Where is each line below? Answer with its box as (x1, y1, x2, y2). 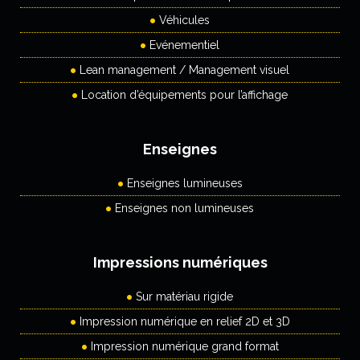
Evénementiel (149, 38, 219, 51)
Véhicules (159, 13, 210, 27)
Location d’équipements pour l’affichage (81, 88, 288, 101)
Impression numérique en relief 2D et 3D (79, 314, 290, 328)
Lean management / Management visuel (80, 63, 289, 76)
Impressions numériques (92, 253, 268, 271)
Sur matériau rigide (136, 289, 233, 303)
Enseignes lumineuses (126, 176, 243, 190)
